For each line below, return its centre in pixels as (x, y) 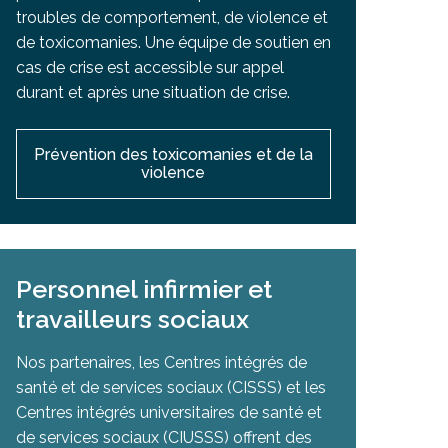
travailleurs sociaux (132, 318)
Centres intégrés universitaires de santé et (168, 412)
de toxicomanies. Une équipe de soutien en (173, 42)
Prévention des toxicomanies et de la (173, 154)
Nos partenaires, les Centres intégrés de (161, 362)
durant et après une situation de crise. (152, 92)
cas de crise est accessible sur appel (149, 67)
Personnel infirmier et (143, 288)
